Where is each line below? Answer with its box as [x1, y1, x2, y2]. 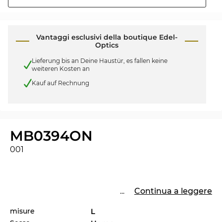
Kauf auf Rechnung [32, 79, 89, 87]
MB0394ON [10, 127, 93, 144]
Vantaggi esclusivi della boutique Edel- [36, 33, 178, 42]
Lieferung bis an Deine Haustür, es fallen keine [32, 57, 167, 65]
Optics [95, 41, 119, 50]
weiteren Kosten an [32, 65, 90, 73]
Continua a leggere [134, 186, 212, 196]
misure [10, 206, 35, 216]
